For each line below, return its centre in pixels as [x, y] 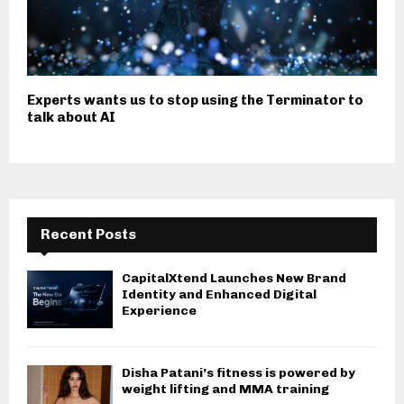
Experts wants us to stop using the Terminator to [195, 101]
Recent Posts [88, 234]
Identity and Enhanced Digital [219, 295]
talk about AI [71, 118]
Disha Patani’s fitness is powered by [239, 372]
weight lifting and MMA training [225, 389]
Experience [159, 311]
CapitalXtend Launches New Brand [234, 279]
